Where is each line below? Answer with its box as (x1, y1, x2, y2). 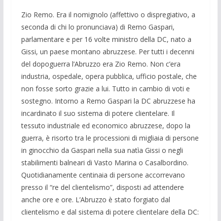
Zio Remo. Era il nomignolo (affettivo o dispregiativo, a (21, 9, 195, 19)
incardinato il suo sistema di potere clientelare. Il (21, 108, 175, 118)
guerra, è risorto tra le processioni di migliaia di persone (21, 133, 199, 143)
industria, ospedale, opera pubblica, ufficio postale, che (21, 71, 197, 81)
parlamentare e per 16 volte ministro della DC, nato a (21, 34, 191, 44)
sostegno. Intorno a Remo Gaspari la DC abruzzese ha (21, 96, 195, 106)
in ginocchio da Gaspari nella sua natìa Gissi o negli (21, 145, 183, 155)
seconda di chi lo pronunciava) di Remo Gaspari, (21, 22, 175, 32)
